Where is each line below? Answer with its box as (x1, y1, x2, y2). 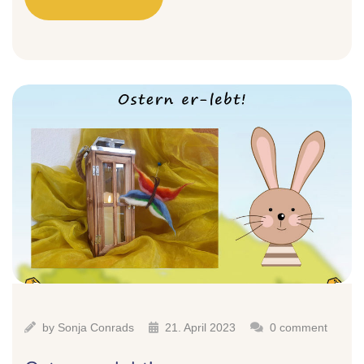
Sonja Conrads (58, 320, 134, 334)
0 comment (270, 320, 327, 334)
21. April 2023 (165, 320, 236, 334)
